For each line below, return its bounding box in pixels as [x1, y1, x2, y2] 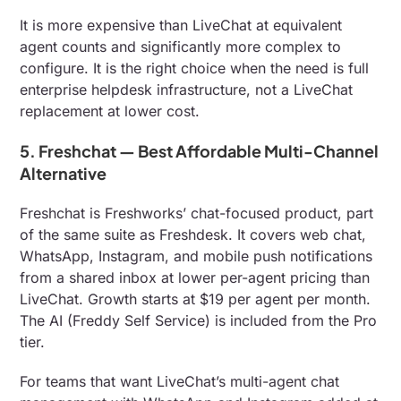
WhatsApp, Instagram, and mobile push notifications [20, 246, 373, 265]
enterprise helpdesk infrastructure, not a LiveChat [20, 80, 354, 98]
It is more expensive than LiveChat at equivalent [20, 15, 343, 34]
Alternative [20, 162, 107, 183]
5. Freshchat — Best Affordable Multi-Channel [20, 140, 380, 161]
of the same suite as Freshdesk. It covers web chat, [20, 225, 367, 243]
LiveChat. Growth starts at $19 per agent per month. [20, 289, 371, 308]
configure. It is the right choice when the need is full [20, 58, 370, 77]
